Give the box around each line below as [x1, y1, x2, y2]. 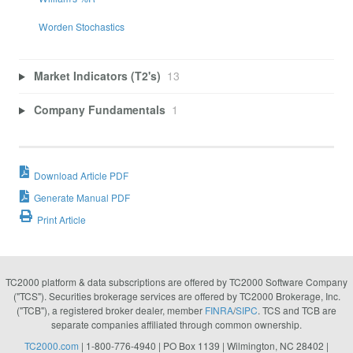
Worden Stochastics [38, 20, 124, 34]
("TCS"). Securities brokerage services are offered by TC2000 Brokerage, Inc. [13, 289, 340, 303]
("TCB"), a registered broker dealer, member [17, 303, 205, 318]
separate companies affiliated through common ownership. [51, 318, 302, 332]
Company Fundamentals [33, 102, 165, 118]
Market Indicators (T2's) [33, 68, 161, 84]
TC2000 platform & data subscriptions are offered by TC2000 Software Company [6, 275, 347, 289]
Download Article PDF [34, 168, 128, 182]
